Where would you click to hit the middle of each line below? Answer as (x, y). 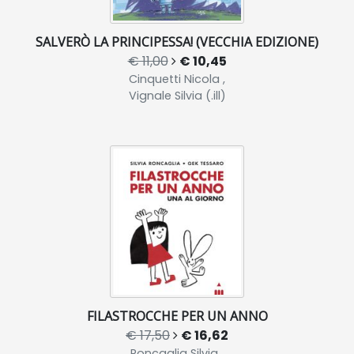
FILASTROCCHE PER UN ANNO (177, 316)
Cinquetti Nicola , (177, 79)
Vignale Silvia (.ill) (177, 96)
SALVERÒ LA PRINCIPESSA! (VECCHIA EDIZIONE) (177, 42)
